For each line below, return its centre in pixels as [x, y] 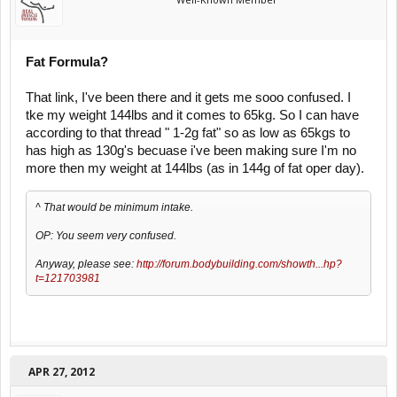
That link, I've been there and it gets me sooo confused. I [188, 97]
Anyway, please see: [86, 264]
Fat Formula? [67, 62]
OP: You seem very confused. [106, 235]
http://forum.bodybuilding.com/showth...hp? [239, 264]
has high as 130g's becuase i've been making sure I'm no [191, 151]
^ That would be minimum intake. [114, 207]
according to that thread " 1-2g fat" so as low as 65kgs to [188, 133]
